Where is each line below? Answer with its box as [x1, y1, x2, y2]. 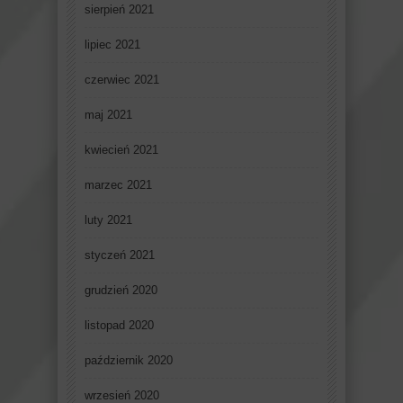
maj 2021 [85, 108, 132, 122]
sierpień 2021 [85, 3, 154, 17]
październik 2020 [85, 354, 173, 368]
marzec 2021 [85, 178, 152, 193]
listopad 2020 [85, 318, 154, 333]
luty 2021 [85, 213, 132, 228]
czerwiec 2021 [85, 73, 159, 87]
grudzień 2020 [85, 283, 157, 298]
